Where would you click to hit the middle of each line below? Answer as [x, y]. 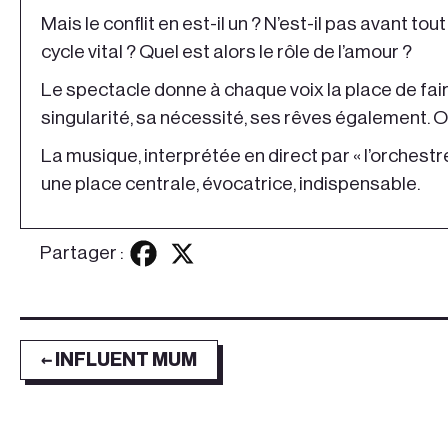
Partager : [82, 253]
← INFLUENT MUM [119, 360]
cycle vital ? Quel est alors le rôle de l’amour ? [226, 52]
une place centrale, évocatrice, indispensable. [230, 184]
